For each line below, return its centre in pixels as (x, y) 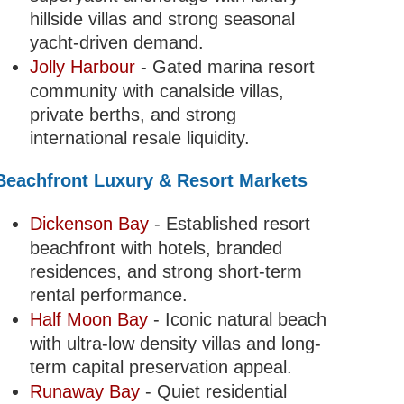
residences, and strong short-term (165, 272)
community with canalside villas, (156, 92)
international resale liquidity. (139, 138)
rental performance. (108, 295)
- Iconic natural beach (237, 320)
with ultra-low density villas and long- (175, 344)
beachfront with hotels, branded (156, 248)
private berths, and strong (133, 115)
